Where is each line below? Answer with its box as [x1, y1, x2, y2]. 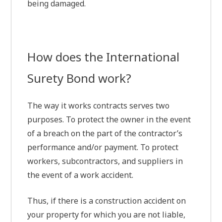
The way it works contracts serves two [27, 100, 170, 111]
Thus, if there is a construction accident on [27, 195, 186, 207]
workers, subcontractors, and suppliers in [27, 156, 183, 167]
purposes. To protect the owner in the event [27, 114, 191, 125]
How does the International [27, 49, 180, 65]
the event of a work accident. [27, 169, 136, 181]
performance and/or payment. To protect [27, 142, 179, 153]
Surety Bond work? [27, 70, 132, 87]
